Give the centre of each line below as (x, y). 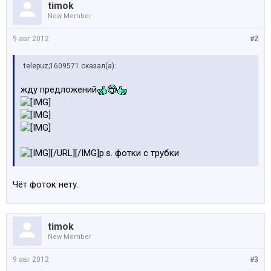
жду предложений (59, 90)
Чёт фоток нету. (46, 184)
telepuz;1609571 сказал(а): (70, 66)
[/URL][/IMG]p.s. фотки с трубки (115, 153)
